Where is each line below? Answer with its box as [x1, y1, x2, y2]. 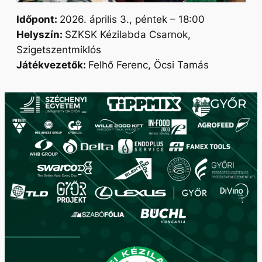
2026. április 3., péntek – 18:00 [60, 13, 205, 26]
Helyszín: [16, 29, 65, 41]
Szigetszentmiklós [16, 44, 101, 56]
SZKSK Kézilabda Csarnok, [65, 29, 191, 41]
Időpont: [16, 13, 60, 26]
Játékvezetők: [16, 59, 88, 71]
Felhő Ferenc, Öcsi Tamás [88, 59, 209, 71]
